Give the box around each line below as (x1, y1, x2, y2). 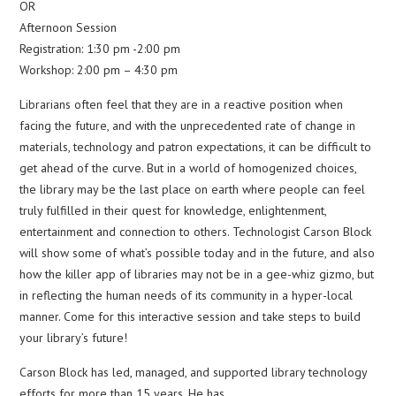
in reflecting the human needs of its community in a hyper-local (19, 287, 354, 303)
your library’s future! (19, 330, 128, 346)
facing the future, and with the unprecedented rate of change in (19, 118, 356, 133)
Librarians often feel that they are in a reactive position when (19, 96, 344, 112)
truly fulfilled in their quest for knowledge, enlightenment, (19, 202, 327, 218)
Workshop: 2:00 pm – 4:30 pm (19, 62, 179, 78)
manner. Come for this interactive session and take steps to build (19, 308, 362, 324)
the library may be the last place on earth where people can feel (19, 181, 366, 197)
